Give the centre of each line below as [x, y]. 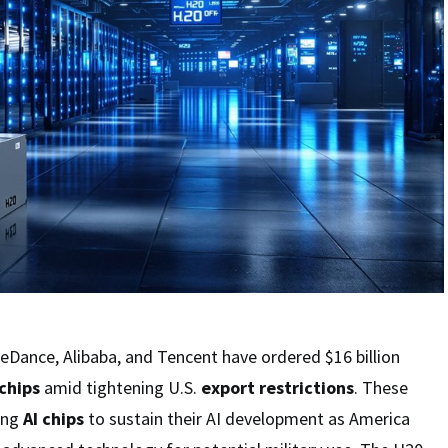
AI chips [53, 418]
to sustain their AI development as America [247, 418]
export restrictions [277, 387]
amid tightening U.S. [120, 387]
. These [381, 387]
